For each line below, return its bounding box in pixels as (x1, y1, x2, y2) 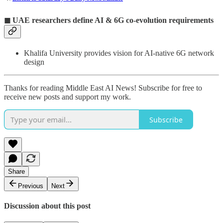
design (24, 58, 44, 66)
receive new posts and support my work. (4, 93, 131, 101)
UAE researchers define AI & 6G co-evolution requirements (12, 15, 214, 24)
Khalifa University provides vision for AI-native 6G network (24, 49, 214, 57)
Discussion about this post (4, 202, 91, 211)
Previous (18, 182, 43, 190)
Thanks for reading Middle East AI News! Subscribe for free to (4, 84, 202, 92)
